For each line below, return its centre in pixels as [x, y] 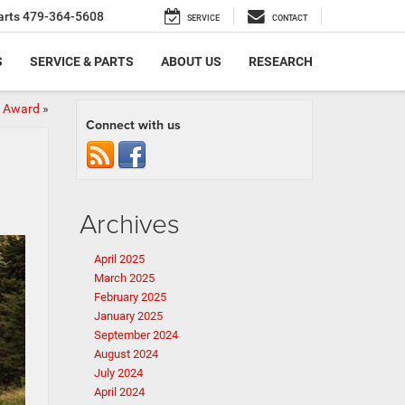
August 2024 [126, 354]
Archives [129, 223]
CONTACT [290, 19]
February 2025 [130, 297]
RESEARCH [281, 62]
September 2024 [136, 335]
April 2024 [119, 392]
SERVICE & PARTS [82, 62]
